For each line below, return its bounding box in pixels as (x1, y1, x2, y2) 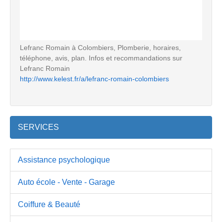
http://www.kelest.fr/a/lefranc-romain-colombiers (20, 75, 169, 83)
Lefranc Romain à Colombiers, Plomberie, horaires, (20, 44, 181, 52)
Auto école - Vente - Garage (18, 178, 115, 187)
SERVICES (18, 123, 59, 132)
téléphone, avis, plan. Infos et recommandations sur (20, 54, 182, 62)
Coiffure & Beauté (18, 200, 80, 209)
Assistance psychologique (18, 156, 110, 165)
